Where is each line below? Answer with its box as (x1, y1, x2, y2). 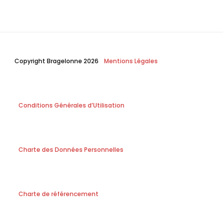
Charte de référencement (18, 189, 99, 198)
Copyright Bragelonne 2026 (14, 56, 99, 65)
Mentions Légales (104, 56, 158, 65)
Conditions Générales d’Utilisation (18, 101, 124, 110)
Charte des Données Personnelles (18, 145, 123, 154)
